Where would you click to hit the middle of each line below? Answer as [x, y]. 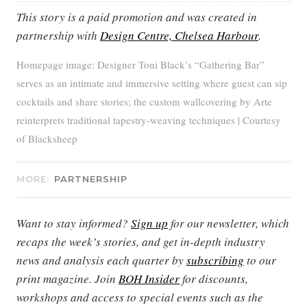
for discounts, [214, 278]
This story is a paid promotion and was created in [137, 16]
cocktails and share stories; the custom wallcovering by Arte [144, 101]
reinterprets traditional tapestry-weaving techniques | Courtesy [149, 120]
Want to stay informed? [74, 223]
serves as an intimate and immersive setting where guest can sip [152, 83]
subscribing [215, 260]
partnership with [58, 35]
